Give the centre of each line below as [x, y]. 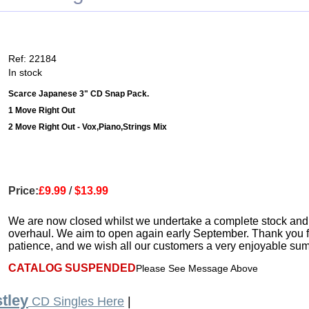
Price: [23, 191]
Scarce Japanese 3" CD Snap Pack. [79, 94]
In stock [25, 73]
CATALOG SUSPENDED [72, 268]
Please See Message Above [197, 269]
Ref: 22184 [32, 59]
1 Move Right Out [42, 111]
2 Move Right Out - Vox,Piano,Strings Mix [88, 127]
